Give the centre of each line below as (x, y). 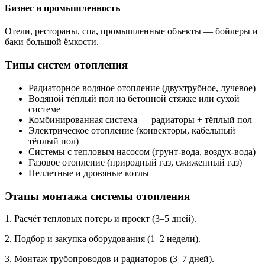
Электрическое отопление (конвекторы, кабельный (132, 130)
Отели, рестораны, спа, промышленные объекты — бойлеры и (131, 31)
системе (44, 109)
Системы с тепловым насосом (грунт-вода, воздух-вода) (142, 151)
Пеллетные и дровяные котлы (89, 173)
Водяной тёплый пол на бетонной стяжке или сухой (134, 98)
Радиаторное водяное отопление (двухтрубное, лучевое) (142, 88)
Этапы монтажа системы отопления (97, 196)
